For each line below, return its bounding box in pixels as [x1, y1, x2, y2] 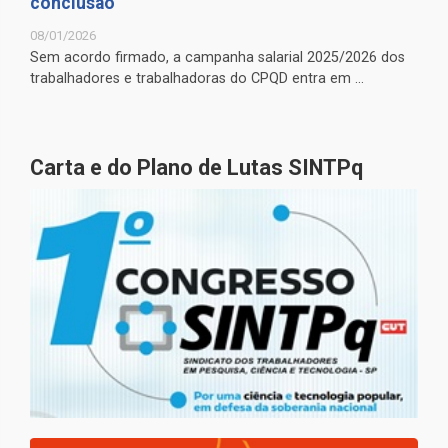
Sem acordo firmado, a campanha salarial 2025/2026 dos [30, 49, 405, 67]
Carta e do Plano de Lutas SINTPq [30, 155, 363, 181]
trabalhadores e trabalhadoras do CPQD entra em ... [30, 70, 364, 88]
